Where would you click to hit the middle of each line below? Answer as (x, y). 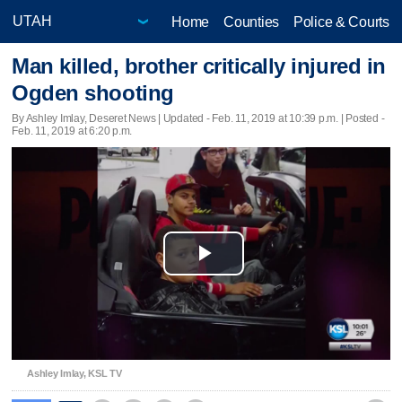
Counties (251, 22)
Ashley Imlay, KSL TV (74, 373)
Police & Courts (341, 22)
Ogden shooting (93, 93)
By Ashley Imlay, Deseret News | (87, 118)
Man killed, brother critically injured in (199, 66)
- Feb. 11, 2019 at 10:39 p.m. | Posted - (294, 118)
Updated (184, 118)
